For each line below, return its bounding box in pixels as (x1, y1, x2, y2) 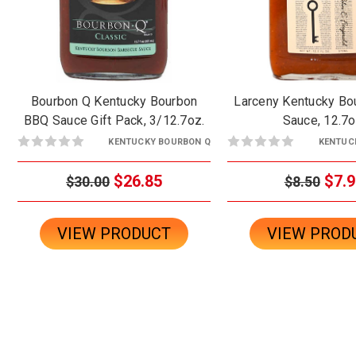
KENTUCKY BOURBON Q (108, 136, 211, 147)
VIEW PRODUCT (57, 223, 172, 243)
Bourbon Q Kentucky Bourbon (30, 93, 198, 109)
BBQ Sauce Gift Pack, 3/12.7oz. (23, 112, 205, 128)
